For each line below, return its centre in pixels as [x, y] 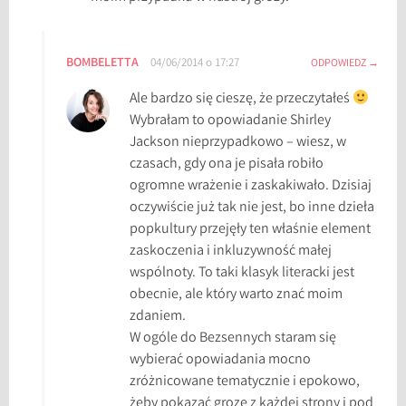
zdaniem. [158, 317]
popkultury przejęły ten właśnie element [251, 230]
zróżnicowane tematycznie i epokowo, [245, 382]
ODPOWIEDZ [338, 64]
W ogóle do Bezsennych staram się [233, 339]
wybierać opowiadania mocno [221, 361]
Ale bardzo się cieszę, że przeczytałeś [242, 100]
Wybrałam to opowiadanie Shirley [231, 121]
